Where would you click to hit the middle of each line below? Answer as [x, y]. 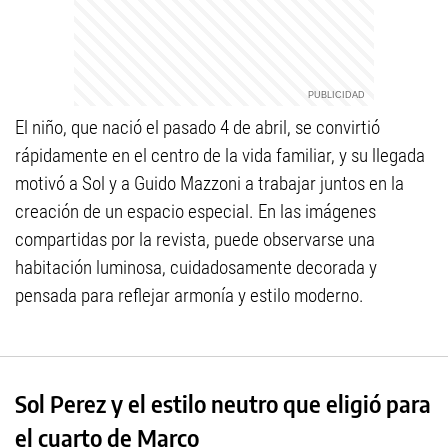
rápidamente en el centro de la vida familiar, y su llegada [220, 155]
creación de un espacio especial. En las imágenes [195, 211]
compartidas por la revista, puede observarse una [195, 239]
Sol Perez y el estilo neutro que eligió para [223, 403]
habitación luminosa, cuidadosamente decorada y [196, 267]
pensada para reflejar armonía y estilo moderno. [189, 295]
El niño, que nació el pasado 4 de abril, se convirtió [197, 127]
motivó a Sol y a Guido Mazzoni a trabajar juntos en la [209, 183]
